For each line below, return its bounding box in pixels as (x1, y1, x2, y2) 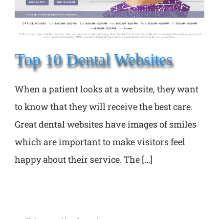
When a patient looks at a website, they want (15, 83, 198, 95)
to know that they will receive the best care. (15, 100, 193, 112)
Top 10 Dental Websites (15, 49, 173, 68)
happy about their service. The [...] (15, 153, 153, 165)
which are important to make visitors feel (15, 135, 185, 148)
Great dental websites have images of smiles (15, 118, 197, 130)
